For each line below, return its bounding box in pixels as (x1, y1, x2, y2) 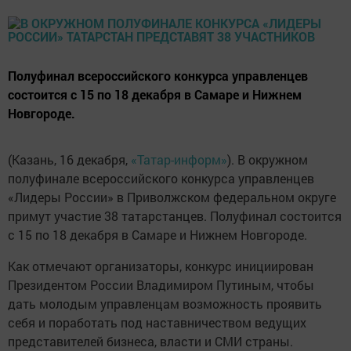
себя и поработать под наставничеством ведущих (8, 314, 306, 331)
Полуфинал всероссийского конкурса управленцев (8, 67, 308, 84)
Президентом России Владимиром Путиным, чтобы (8, 277, 314, 293)
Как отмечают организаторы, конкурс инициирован (8, 258, 313, 274)
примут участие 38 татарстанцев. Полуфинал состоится (8, 208, 342, 224)
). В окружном (227, 151, 308, 168)
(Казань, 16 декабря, (8, 151, 131, 168)
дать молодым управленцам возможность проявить (8, 295, 322, 312)
